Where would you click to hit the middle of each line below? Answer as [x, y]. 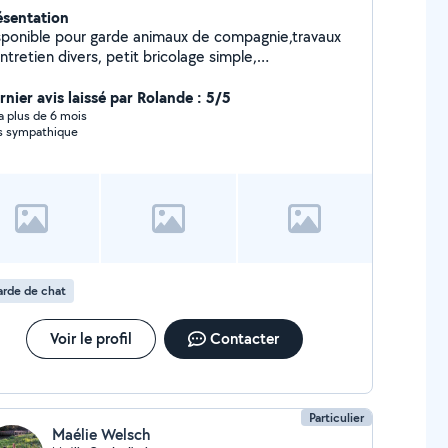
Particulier [337, 417]
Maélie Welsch [100, 434]
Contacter [244, 338]
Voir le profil [90, 338]
